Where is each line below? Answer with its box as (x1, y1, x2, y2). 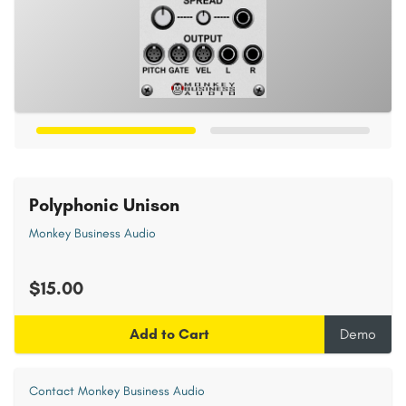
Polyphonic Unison (29, 194, 179, 216)
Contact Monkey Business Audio (29, 383, 205, 399)
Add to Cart (130, 325, 209, 343)
